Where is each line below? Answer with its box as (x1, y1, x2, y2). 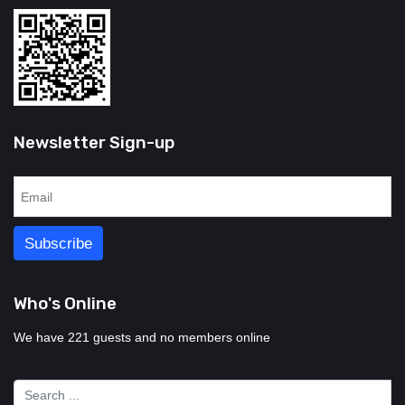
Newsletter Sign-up (14, 133, 174, 154)
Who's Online (14, 293, 117, 314)
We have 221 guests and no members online (14, 329, 270, 344)
